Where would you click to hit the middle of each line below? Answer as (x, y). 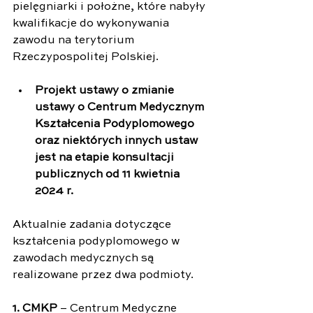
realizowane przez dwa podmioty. (103, 275)
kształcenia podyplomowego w (97, 241)
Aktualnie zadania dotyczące (93, 225)
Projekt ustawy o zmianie (106, 90)
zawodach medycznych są (85, 258)
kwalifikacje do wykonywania (92, 23)
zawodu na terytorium (75, 40)
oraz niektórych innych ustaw (118, 141)
